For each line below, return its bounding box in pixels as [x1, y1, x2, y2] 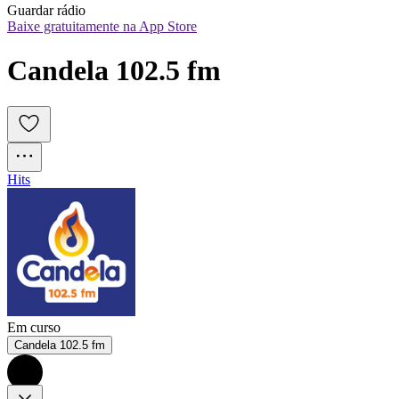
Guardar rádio [7, 3, 85, 19]
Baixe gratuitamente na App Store [7, 19, 197, 35]
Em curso [7, 320, 61, 336]
